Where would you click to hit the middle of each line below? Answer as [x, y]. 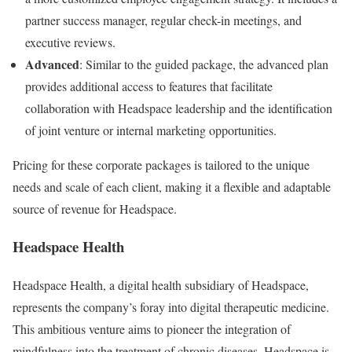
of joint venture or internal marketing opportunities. [151, 130]
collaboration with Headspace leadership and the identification [179, 108]
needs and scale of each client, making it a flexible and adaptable [172, 186]
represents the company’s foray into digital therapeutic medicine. [171, 306]
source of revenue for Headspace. [95, 208]
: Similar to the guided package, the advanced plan [204, 64]
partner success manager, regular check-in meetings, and [163, 20]
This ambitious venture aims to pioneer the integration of [152, 328]
